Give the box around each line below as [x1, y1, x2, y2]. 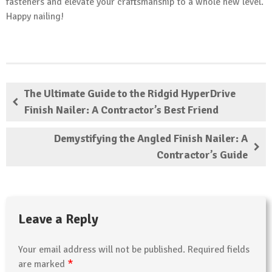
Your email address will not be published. [18, 243, 185, 256]
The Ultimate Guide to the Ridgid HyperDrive [24, 87, 236, 101]
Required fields [188, 243, 250, 256]
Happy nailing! [6, 10, 64, 23]
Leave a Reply [18, 211, 98, 228]
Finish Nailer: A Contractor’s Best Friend [24, 103, 219, 117]
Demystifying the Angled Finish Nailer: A [54, 132, 248, 146]
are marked [18, 258, 67, 271]
